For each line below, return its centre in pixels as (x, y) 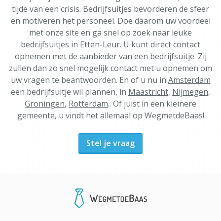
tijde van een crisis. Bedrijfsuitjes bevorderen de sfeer (110, 9)
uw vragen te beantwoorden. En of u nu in (89, 80)
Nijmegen (190, 92)
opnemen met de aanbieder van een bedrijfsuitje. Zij (110, 56)
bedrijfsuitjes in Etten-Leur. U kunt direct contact (110, 44)
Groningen (45, 104)
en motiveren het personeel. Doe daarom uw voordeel (110, 21)
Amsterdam (189, 80)
